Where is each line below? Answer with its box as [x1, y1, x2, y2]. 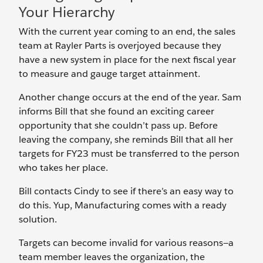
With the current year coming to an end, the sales [19, 25, 235, 38]
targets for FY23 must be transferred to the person [19, 147, 240, 160]
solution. [19, 213, 57, 226]
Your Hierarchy [19, 3, 114, 22]
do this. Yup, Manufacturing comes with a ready [19, 199, 227, 212]
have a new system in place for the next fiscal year [19, 53, 236, 66]
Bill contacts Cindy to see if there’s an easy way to [19, 185, 234, 198]
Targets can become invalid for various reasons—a [19, 237, 234, 249]
